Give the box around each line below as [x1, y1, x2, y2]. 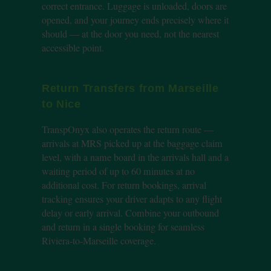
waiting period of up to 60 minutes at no [41, 164, 195, 178]
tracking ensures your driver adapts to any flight [41, 192, 222, 206]
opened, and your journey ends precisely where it [41, 13, 229, 27]
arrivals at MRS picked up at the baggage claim [41, 136, 223, 150]
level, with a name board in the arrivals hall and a [41, 150, 229, 164]
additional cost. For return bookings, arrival [41, 178, 206, 192]
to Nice [41, 97, 81, 110]
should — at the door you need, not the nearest [41, 27, 219, 41]
